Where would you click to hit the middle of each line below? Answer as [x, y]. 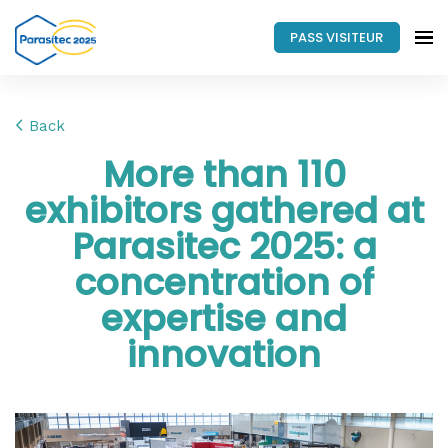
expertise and [224, 318]
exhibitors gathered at [224, 210]
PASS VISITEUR [337, 37]
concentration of [224, 282]
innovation [224, 354]
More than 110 [224, 174]
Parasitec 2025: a [224, 246]
